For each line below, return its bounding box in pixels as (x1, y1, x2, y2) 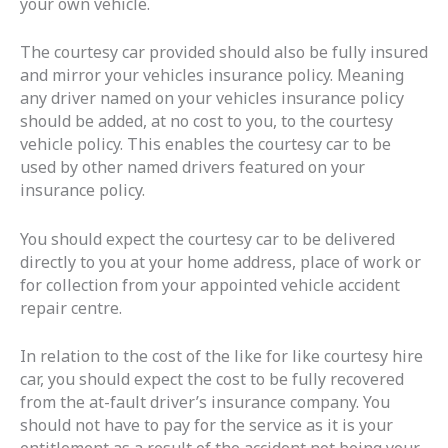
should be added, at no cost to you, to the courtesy (20, 110, 393, 133)
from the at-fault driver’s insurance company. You (20, 391, 390, 414)
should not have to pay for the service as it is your (20, 414, 393, 437)
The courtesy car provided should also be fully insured (20, 41, 428, 64)
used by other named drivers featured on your (20, 156, 365, 179)
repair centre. (20, 296, 122, 319)
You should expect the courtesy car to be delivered (20, 227, 395, 250)
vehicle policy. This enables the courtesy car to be (20, 133, 391, 156)
